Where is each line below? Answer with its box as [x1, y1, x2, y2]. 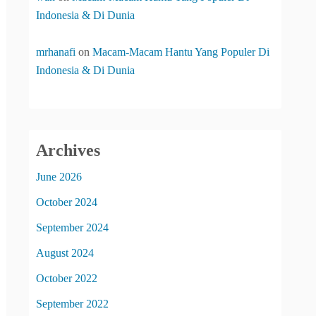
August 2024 [36, 246, 94, 259]
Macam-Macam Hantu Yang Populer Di [92, 46, 269, 58]
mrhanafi [36, 46, 75, 58]
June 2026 [36, 170, 82, 183]
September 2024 [36, 221, 109, 233]
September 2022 [36, 297, 109, 310]
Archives [36, 140, 100, 159]
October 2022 [36, 272, 97, 284]
